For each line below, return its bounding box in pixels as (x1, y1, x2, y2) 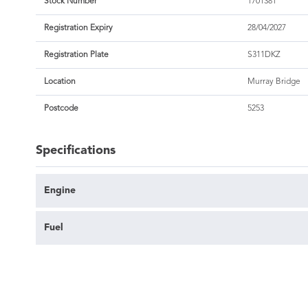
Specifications (36, 144, 115, 157)
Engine (44, 186, 76, 196)
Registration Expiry (44, 24, 113, 33)
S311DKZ (247, 51, 280, 60)
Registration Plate (44, 51, 109, 60)
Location (44, 78, 76, 87)
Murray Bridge (247, 78, 300, 87)
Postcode (44, 104, 78, 113)
